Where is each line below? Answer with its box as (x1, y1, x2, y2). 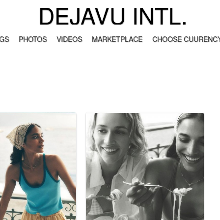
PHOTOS (18, 34, 47, 44)
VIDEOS (56, 34, 82, 44)
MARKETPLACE (91, 34, 142, 44)
